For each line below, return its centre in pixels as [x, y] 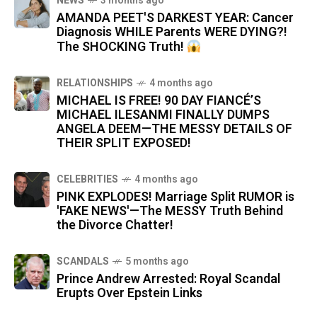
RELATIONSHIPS [95, 83]
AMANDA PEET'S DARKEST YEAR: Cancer [175, 18]
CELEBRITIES [87, 180]
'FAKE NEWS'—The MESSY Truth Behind [170, 212]
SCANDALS [83, 262]
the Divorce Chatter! [115, 226]
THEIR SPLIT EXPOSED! [124, 144]
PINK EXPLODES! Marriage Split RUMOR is [175, 197]
